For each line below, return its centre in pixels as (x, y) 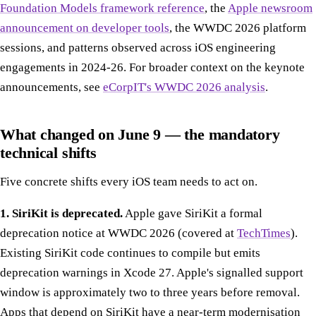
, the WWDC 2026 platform (238, 28)
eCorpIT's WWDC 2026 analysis (184, 87)
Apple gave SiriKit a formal (193, 213)
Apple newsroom (270, 8)
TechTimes (264, 233)
